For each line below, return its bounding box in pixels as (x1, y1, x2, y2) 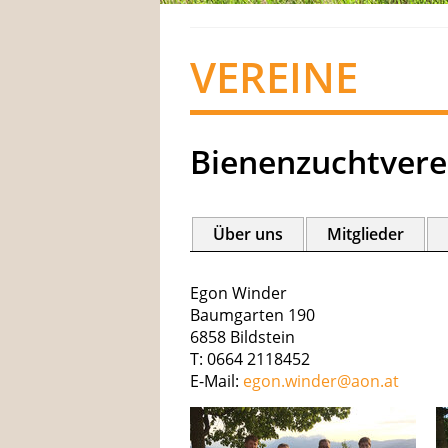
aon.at (351, 370, 399, 392)
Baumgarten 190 (190, 304, 315, 326)
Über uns (213, 223, 283, 245)
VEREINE (190, 48, 358, 105)
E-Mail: (190, 370, 243, 392)
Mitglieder (327, 223, 404, 245)
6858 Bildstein (190, 326, 295, 348)
